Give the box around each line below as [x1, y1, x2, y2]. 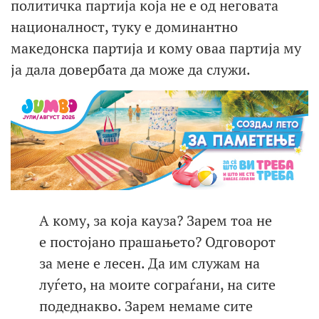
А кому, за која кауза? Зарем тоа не [39, 210, 272, 230]
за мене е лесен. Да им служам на [39, 253, 260, 273]
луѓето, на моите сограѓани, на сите [39, 274, 276, 294]
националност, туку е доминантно [11, 16, 238, 36]
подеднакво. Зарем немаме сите [39, 296, 253, 315]
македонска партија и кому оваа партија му [11, 38, 301, 58]
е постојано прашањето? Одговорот [39, 231, 276, 251]
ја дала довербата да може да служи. [11, 59, 251, 79]
